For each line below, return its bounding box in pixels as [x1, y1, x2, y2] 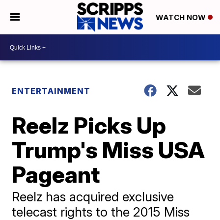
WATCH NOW [155, 13, 208, 23]
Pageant [12, 161, 100, 188]
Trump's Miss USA [12, 136, 205, 164]
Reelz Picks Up [12, 111, 166, 139]
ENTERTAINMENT [12, 86, 91, 96]
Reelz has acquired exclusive [12, 189, 174, 204]
